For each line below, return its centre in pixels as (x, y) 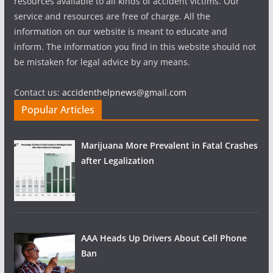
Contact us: (38, 92)
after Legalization (118, 160)
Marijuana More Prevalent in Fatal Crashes (170, 145)
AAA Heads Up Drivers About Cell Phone (164, 238)
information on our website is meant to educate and (120, 31)
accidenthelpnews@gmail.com (124, 92)
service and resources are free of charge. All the (112, 16)
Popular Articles (58, 109)
